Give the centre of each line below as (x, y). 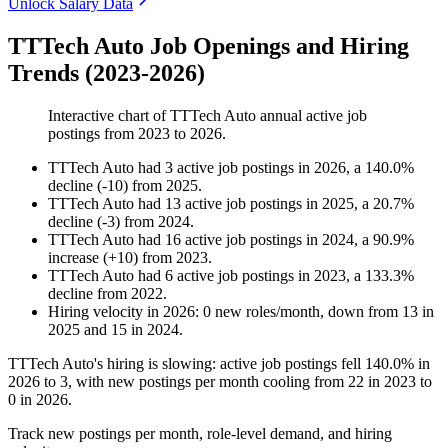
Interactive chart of (109, 116)
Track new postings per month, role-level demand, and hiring (200, 434)
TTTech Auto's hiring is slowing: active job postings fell (186, 364)
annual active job (311, 116)
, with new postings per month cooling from (208, 382)
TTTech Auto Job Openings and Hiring (208, 46)
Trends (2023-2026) (106, 73)
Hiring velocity (95, 312)
